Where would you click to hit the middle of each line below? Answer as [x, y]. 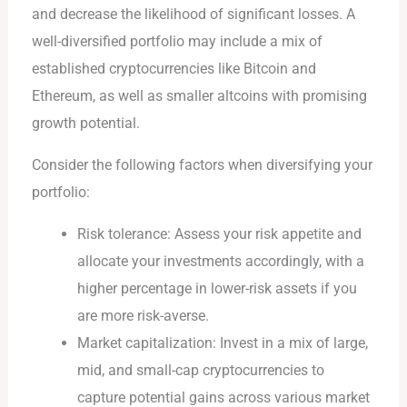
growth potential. [86, 123]
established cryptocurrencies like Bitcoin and [174, 68]
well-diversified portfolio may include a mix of [178, 41]
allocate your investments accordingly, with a [220, 262]
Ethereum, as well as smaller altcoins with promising [200, 95]
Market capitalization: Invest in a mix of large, [222, 343]
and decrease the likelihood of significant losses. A [194, 14]
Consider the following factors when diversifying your [203, 164]
